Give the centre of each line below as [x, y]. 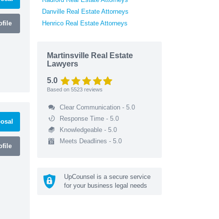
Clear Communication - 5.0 [97, 107]
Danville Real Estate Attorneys [85, 11]
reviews [93, 89]
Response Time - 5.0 [89, 118]
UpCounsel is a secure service [107, 176]
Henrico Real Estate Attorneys [85, 23]
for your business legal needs [106, 185]
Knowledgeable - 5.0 [88, 130]
